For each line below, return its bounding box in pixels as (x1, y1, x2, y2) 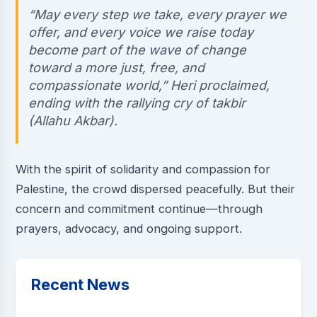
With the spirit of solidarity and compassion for (15, 161, 270, 176)
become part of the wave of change (28, 42, 247, 57)
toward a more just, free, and (28, 59, 205, 75)
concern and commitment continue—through (15, 201, 263, 216)
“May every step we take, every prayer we (28, 6, 287, 22)
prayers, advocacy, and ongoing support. (15, 221, 242, 236)
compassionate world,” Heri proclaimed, (28, 77, 270, 93)
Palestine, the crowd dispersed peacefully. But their (15, 181, 295, 196)
